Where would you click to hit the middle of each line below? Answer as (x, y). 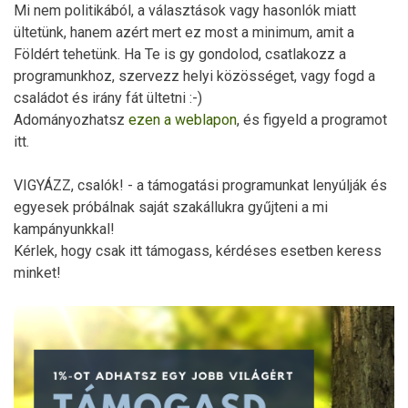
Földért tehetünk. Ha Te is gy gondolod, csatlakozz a (180, 55)
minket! (39, 273)
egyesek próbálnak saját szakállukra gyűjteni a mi (171, 208)
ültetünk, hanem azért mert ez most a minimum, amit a (184, 33)
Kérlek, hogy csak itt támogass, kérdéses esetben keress (198, 251)
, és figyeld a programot (312, 120)
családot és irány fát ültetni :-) (108, 98)
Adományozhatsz (71, 120)
